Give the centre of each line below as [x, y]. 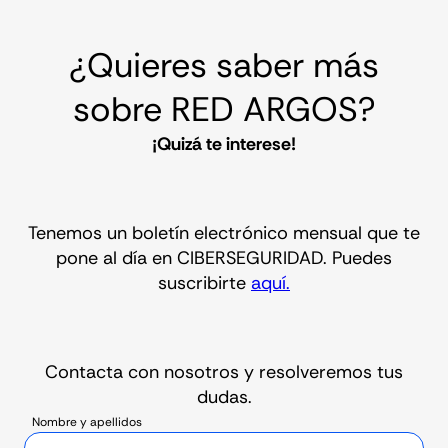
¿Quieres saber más [224, 65]
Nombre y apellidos [87, 421]
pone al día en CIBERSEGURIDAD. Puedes [224, 257]
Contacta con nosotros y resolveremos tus [224, 371]
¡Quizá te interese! [224, 143]
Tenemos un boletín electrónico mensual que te [224, 232]
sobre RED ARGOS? [224, 109]
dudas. [224, 396]
